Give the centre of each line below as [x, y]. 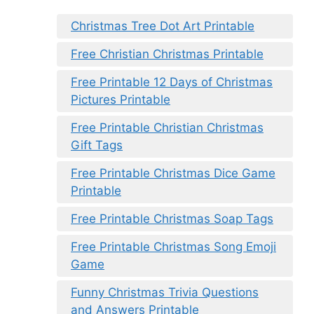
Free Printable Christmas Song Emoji [173, 247]
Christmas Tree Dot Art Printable [163, 26]
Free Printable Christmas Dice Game [173, 173]
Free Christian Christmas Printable [167, 54]
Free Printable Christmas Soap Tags [172, 219]
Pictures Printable [121, 100]
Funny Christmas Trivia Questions [165, 293]
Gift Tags [97, 145]
